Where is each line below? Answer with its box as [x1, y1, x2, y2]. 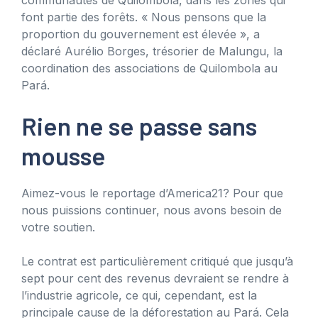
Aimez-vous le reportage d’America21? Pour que [21, 185, 283, 200]
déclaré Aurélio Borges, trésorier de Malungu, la [21, 43, 283, 58]
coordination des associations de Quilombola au [21, 60, 278, 75]
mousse [21, 140, 106, 170]
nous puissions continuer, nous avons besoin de [21, 202, 282, 217]
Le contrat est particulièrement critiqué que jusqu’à [21, 253, 293, 268]
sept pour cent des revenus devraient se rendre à [21, 270, 289, 285]
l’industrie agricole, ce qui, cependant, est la [21, 287, 257, 302]
